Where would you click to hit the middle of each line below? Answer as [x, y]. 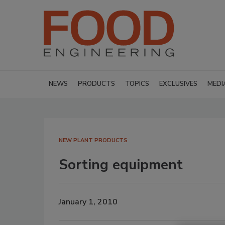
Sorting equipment [121, 165]
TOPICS [137, 84]
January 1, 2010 [88, 202]
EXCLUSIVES [178, 84]
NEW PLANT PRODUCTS [93, 140]
